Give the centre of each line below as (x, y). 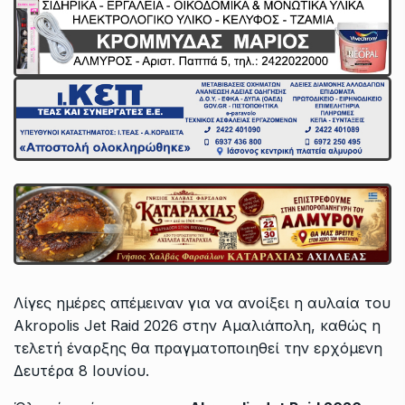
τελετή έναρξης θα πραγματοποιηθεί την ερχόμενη (198, 348)
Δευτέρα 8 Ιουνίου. (81, 371)
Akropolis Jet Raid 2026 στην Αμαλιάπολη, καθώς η (197, 326)
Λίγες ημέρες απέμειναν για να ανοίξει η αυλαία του (202, 303)
